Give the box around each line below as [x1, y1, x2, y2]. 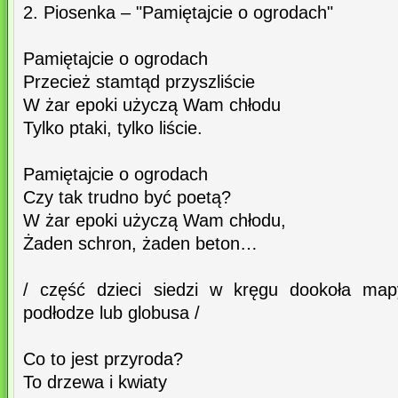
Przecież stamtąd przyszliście [23, 72, 255, 92]
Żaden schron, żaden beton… [23, 234, 258, 254]
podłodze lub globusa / [23, 303, 200, 323]
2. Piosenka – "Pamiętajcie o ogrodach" [23, 3, 333, 23]
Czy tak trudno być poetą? [23, 187, 231, 208]
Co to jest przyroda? [23, 349, 183, 370]
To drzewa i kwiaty [23, 372, 167, 393]
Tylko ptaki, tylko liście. [23, 118, 203, 139]
